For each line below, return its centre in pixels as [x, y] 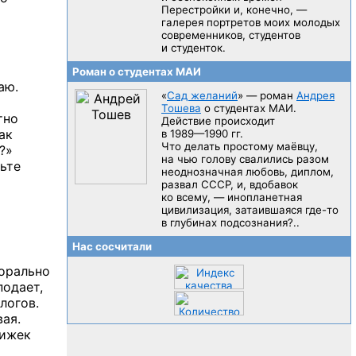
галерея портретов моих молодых [251, 22]
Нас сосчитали [111, 246]
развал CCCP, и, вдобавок [230, 184]
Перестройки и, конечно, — [234, 10]
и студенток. [193, 48]
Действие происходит [218, 121]
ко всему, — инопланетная [232, 197]
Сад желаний [202, 95]
